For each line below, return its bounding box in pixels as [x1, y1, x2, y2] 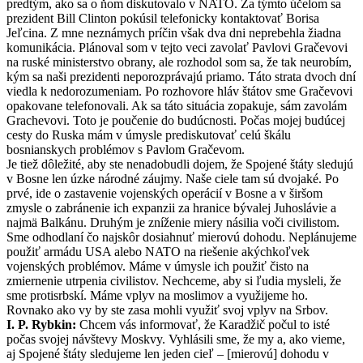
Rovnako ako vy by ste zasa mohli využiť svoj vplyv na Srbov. [6, 303, 328, 318]
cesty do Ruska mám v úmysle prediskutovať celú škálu [6, 128, 291, 143]
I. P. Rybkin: [6, 318, 76, 332]
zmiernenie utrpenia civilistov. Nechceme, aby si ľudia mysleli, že [6, 274, 341, 288]
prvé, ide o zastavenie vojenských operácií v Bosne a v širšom [6, 186, 322, 201]
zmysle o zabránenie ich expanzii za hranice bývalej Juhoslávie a [6, 201, 336, 216]
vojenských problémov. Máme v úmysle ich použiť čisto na [6, 259, 309, 274]
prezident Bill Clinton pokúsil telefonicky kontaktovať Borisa [6, 11, 319, 26]
